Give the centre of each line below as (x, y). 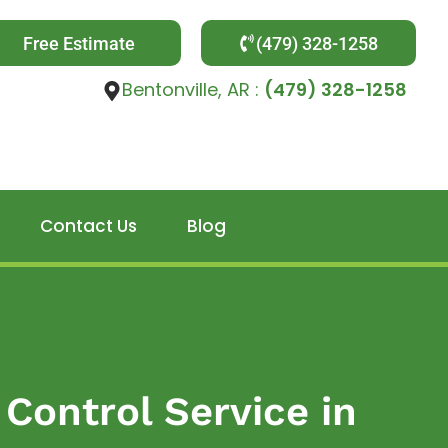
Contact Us (88, 226)
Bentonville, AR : (192, 89)
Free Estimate (79, 43)
